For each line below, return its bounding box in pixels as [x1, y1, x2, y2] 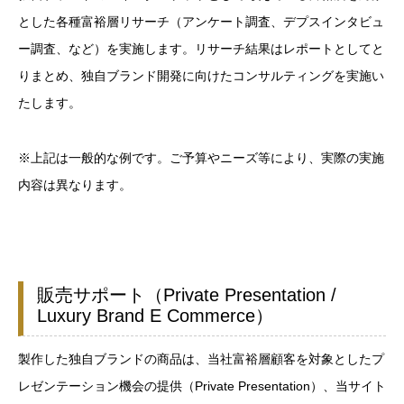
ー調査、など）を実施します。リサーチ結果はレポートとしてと [18, 41, 384, 57]
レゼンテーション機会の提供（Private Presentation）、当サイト [18, 379, 386, 394]
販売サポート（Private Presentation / [36, 285, 336, 306]
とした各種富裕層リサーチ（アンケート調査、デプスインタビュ [18, 14, 384, 30]
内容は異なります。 [18, 177, 132, 192]
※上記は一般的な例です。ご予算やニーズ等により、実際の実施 [18, 150, 384, 165]
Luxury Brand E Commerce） [36, 306, 273, 326]
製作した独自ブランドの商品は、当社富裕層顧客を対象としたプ [18, 352, 384, 367]
